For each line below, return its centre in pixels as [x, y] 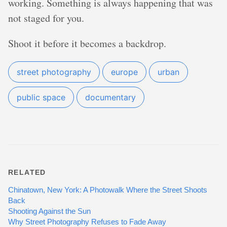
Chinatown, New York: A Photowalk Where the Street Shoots [108, 190]
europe [124, 72]
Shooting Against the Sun [49, 211]
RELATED [27, 173]
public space [41, 98]
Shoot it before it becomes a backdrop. [87, 44]
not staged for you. [46, 18]
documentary [110, 98]
